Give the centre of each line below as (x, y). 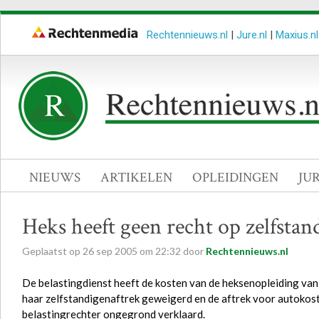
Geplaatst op (52, 251)
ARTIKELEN (136, 178)
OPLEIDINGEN (235, 178)
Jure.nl (252, 35)
